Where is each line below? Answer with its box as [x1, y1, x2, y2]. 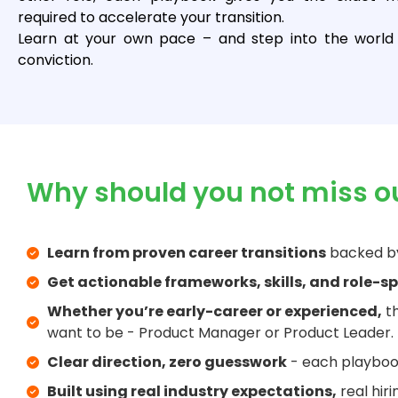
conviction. [18, 50, 93, 71]
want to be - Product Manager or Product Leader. [46, 322, 394, 344]
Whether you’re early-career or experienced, [46, 301, 382, 322]
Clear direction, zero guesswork [46, 352, 287, 373]
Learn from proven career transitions [46, 243, 326, 264]
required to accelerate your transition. [18, 7, 284, 28]
